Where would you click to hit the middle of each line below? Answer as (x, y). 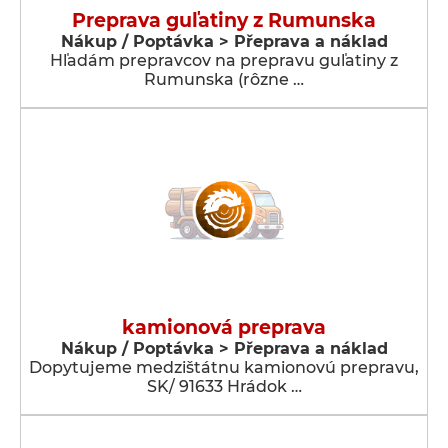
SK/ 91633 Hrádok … (224, 386)
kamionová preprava (224, 327)
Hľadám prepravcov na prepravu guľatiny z (224, 60)
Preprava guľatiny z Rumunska (224, 20)
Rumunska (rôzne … (224, 79)
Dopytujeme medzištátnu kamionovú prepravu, (224, 367)
